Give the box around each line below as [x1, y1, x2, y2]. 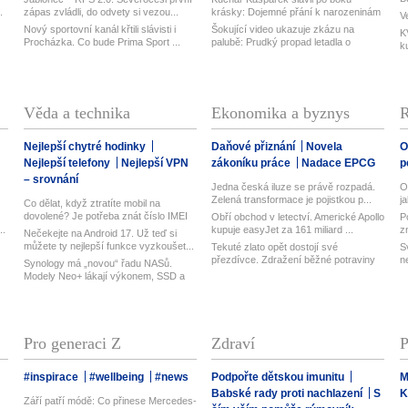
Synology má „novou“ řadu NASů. [23, 257, 172, 269]
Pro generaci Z [23, 333, 121, 352]
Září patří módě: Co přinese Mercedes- [23, 394, 197, 406]
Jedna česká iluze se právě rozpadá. [211, 180, 376, 192]
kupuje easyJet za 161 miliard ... [211, 223, 354, 235]
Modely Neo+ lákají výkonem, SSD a [23, 270, 185, 281]
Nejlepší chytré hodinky [23, 139, 148, 153]
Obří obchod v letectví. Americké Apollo [211, 210, 385, 222]
